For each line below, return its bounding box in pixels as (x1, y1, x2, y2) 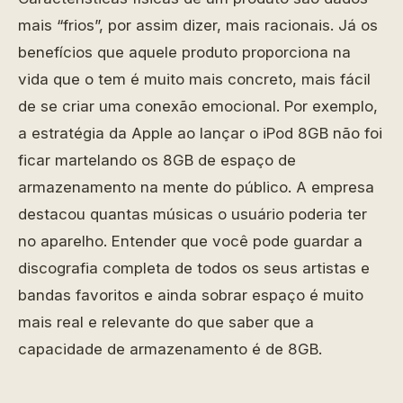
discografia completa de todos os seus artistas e (18, 259, 370, 277)
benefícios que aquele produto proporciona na (18, 43, 351, 61)
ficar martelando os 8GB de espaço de (18, 151, 296, 169)
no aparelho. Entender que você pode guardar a (18, 232, 363, 250)
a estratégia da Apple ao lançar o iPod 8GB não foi (18, 124, 382, 142)
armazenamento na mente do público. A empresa (18, 178, 374, 196)
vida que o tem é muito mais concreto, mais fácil (18, 70, 371, 88)
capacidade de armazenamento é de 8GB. (18, 340, 322, 358)
